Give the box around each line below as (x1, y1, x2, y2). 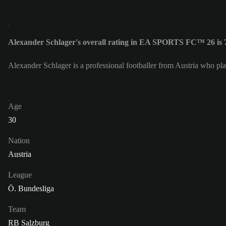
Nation (8, 136, 30, 145)
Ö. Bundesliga (8, 184, 54, 193)
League (8, 171, 32, 180)
